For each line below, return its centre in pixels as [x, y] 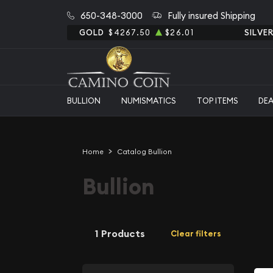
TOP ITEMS [217, 100]
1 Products [120, 233]
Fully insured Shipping [211, 15]
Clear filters [196, 234]
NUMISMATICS [148, 100]
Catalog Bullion [144, 151]
